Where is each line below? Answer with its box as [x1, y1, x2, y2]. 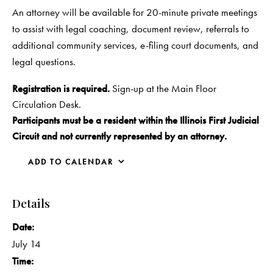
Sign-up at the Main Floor [110, 81, 216, 95]
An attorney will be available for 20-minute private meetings [12, 5, 257, 19]
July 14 [12, 236, 41, 250]
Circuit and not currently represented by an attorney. [12, 129, 227, 143]
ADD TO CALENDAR [28, 156, 113, 167]
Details [12, 194, 50, 211]
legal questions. [12, 54, 76, 68]
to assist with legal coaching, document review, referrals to [12, 21, 249, 35]
